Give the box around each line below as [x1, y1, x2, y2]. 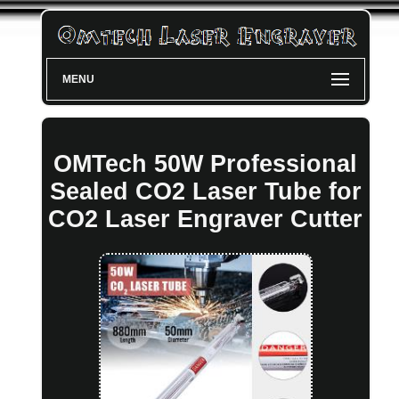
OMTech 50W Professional [53, 150, 358, 177]
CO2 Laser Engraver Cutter [48, 205, 363, 232]
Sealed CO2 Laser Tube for [49, 177, 362, 205]
